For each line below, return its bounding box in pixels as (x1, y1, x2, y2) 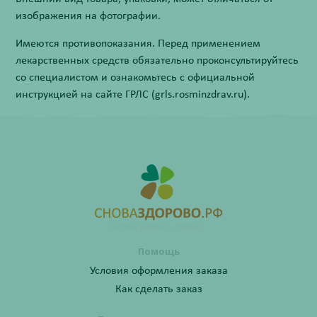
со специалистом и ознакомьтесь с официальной (16, 72, 255, 83)
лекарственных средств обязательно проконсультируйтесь (16, 55, 299, 67)
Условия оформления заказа (89, 265, 228, 277)
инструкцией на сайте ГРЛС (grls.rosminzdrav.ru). (16, 89, 250, 100)
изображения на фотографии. (16, 11, 161, 22)
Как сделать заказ (115, 284, 202, 295)
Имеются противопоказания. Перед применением (16, 38, 261, 50)
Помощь (137, 245, 180, 258)
